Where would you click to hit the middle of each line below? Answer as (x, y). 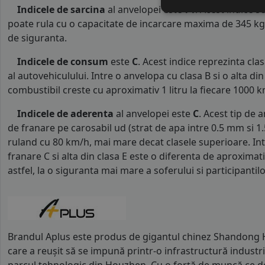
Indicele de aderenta (65, 114)
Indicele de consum (63, 62)
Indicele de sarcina (61, 9)
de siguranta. (37, 38)
